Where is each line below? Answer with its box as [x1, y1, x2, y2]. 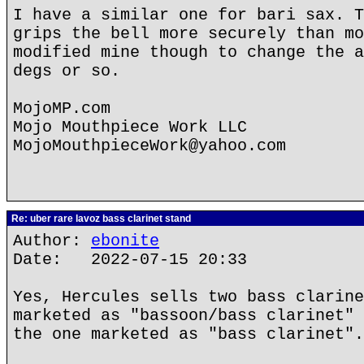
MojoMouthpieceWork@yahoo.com [13, 136, 286, 155]
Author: [13, 232, 91, 250]
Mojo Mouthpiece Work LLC [13, 118, 247, 136]
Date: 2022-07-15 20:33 [13, 250, 247, 269]
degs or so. [13, 62, 120, 80]
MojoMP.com [13, 99, 110, 118]
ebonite [91, 232, 159, 250]
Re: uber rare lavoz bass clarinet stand [9, 213, 191, 224]
